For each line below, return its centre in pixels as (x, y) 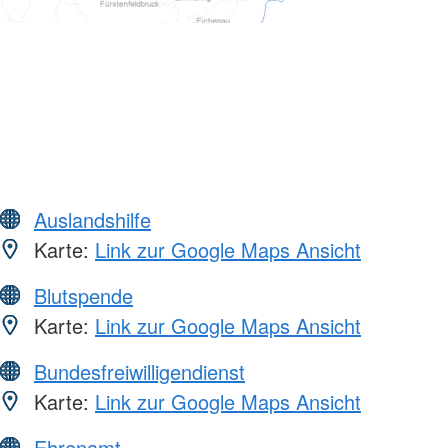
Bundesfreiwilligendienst (139, 372)
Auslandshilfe (92, 220)
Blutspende (83, 296)
